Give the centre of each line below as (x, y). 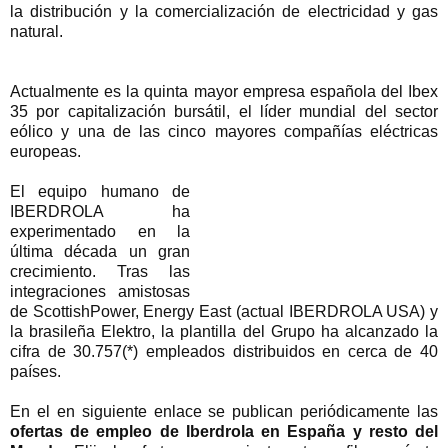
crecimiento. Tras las (100, 271)
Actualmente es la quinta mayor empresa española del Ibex (224, 91)
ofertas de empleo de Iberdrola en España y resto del (224, 431)
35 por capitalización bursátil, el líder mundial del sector (224, 111)
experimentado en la (100, 231)
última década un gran (100, 251)
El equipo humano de (100, 191)
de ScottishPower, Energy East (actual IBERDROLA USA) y (224, 311)
